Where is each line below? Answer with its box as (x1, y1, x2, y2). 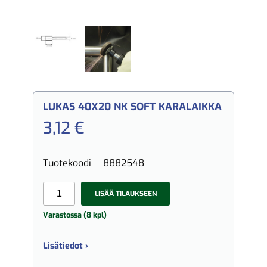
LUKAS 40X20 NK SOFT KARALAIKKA (43, 100, 222, 114)
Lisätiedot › (43, 240, 89, 252)
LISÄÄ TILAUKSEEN (94, 188, 157, 198)
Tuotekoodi (43, 157, 92, 170)
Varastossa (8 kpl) (43, 210, 107, 221)
